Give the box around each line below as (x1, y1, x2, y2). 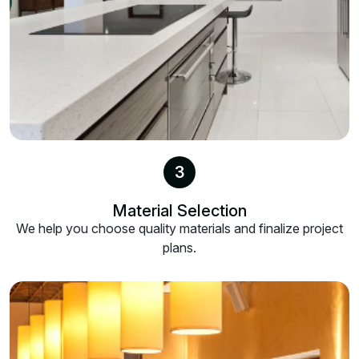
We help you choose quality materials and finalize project (16, 220, 343, 236)
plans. (163, 239, 196, 256)
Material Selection (112, 200, 247, 220)
